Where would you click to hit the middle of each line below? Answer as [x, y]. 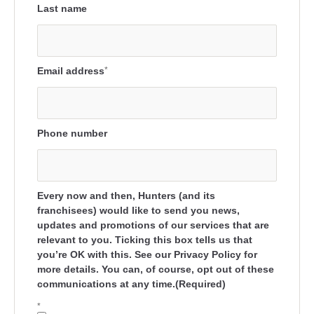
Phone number [72, 133]
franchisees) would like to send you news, [138, 210]
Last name [62, 8]
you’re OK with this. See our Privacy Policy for [147, 254]
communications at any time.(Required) [131, 284]
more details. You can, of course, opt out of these [156, 269]
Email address [71, 71]
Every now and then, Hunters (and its [126, 196]
